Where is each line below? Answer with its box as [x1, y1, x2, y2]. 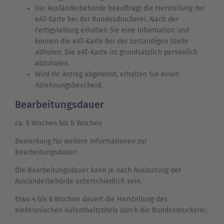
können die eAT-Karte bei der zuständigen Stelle [35, 37, 188, 46]
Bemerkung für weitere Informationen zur [15, 137, 147, 146]
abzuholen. [35, 59, 69, 68]
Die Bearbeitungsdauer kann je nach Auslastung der [15, 166, 181, 175]
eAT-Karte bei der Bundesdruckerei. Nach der [35, 15, 178, 24]
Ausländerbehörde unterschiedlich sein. [15, 177, 142, 186]
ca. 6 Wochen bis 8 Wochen [15, 119, 102, 128]
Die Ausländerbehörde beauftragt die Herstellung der [35, 4, 205, 13]
